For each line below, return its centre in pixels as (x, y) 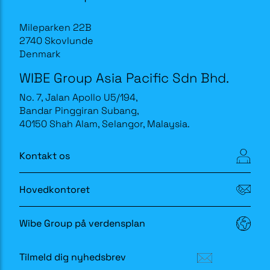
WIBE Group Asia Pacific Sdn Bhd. (124, 78)
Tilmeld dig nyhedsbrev (73, 257)
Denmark (40, 54)
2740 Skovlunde (56, 41)
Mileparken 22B (55, 27)
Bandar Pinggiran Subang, (79, 111)
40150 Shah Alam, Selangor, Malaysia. (106, 124)
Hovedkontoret (55, 189)
